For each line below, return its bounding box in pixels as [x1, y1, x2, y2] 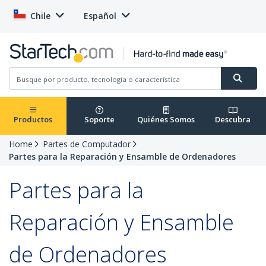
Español [84, 10, 116, 21]
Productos [14, 114, 53, 125]
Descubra [215, 114, 251, 125]
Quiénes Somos [137, 114, 195, 125]
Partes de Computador [43, 138, 131, 150]
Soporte [84, 114, 115, 125]
